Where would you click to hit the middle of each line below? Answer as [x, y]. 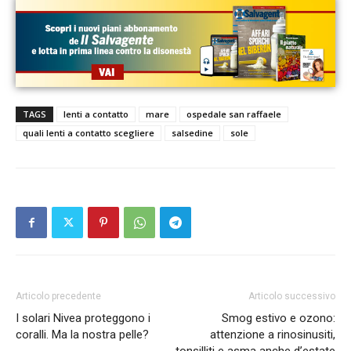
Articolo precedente [58, 297]
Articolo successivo [292, 297]
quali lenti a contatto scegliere [89, 133]
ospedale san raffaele [234, 114]
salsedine [192, 133]
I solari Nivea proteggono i [83, 318]
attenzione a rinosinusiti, [273, 335]
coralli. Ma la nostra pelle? [82, 335]
